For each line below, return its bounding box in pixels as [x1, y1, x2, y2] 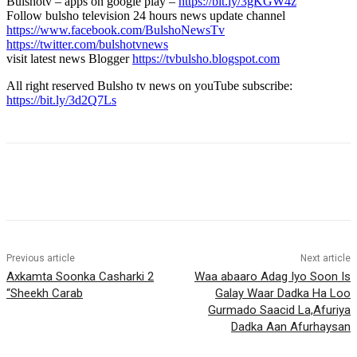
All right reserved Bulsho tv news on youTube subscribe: [6, 79, 292, 93]
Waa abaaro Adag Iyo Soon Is [194, 269, 351, 284]
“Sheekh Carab [6, 286, 83, 301]
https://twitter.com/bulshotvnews [6, 37, 168, 52]
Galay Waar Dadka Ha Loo [214, 286, 351, 301]
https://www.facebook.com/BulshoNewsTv [6, 23, 225, 37]
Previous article [6, 253, 75, 265]
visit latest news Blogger [6, 52, 132, 66]
